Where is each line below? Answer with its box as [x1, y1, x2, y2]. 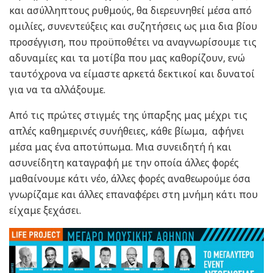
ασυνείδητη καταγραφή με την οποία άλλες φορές [9, 156, 239, 170]
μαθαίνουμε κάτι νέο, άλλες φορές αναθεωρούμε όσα [9, 172, 250, 186]
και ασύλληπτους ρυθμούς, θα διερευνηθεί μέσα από [9, 4, 252, 18]
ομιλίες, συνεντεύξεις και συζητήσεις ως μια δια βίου [9, 19, 257, 34]
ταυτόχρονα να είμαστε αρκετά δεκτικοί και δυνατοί [9, 67, 255, 81]
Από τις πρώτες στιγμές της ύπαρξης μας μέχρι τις [9, 108, 247, 122]
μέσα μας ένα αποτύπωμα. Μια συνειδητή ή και [9, 140, 232, 154]
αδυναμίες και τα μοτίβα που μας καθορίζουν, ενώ [9, 51, 245, 65]
